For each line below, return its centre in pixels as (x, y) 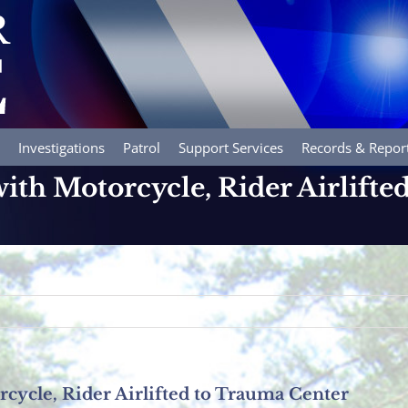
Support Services (231, 148)
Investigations (61, 148)
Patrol (142, 148)
